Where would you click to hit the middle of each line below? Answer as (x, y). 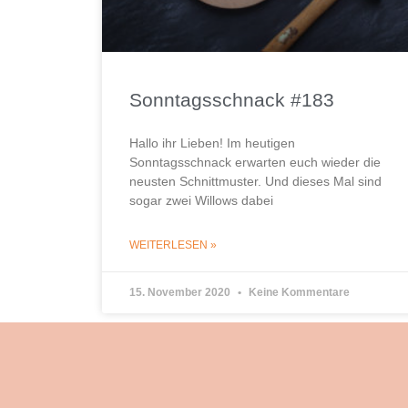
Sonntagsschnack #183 (232, 99)
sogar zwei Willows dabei (201, 200)
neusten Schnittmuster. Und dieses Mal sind (255, 181)
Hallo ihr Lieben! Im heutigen (212, 143)
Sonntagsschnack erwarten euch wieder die (255, 162)
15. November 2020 (181, 292)
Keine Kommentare (298, 292)
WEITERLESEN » (173, 245)
